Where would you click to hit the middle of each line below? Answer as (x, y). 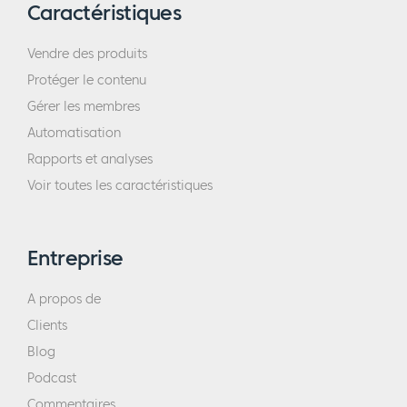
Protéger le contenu (87, 81)
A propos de (64, 300)
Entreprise (75, 258)
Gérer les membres (84, 107)
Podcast (52, 379)
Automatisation (74, 134)
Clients (47, 326)
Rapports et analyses (90, 160)
